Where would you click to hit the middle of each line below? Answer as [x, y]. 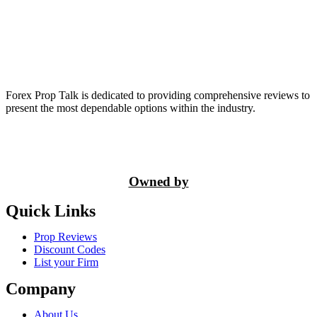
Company [41, 289]
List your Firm [66, 263]
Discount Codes [70, 250]
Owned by [158, 181]
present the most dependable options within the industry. [131, 108]
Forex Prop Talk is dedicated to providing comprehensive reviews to [158, 95]
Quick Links [51, 211]
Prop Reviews [65, 237]
